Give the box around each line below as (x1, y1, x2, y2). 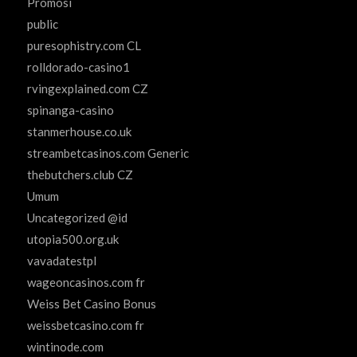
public (26, 17, 58, 32)
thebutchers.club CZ (26, 167, 133, 182)
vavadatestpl (26, 253, 96, 269)
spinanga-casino (26, 103, 114, 118)
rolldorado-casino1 (26, 60, 130, 75)
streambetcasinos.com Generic (26, 146, 189, 161)
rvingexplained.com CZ (26, 81, 148, 96)
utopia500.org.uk (26, 232, 119, 247)
